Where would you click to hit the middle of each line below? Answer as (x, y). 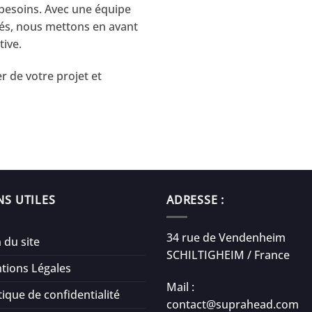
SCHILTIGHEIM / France (228, 255)
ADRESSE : (197, 200)
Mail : (180, 287)
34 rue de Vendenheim (226, 238)
